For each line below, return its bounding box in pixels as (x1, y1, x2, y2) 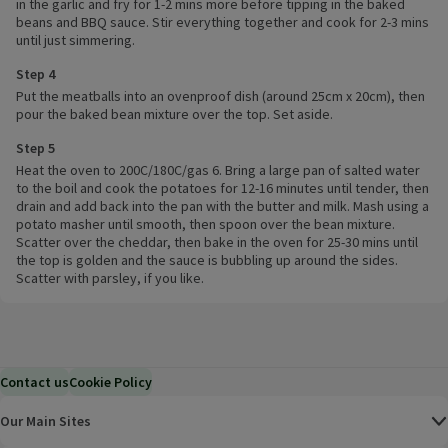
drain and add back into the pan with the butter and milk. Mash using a (16, 197, 429, 216)
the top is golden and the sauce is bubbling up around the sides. (16, 251, 398, 270)
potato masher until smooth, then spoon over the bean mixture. (16, 215, 395, 234)
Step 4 (16, 65, 55, 84)
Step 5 (16, 139, 55, 158)
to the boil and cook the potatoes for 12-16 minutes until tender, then (16, 179, 429, 198)
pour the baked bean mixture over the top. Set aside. (16, 105, 333, 124)
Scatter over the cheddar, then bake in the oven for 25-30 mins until (16, 233, 418, 252)
